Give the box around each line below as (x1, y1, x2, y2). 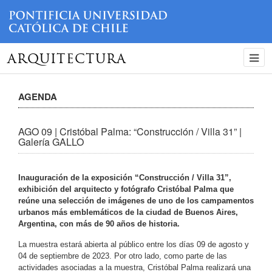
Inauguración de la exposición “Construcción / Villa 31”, (18, 172, 231, 182)
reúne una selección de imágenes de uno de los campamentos (18, 195, 254, 205)
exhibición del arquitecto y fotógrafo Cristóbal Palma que (18, 184, 234, 194)
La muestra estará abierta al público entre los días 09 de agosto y (18, 239, 249, 249)
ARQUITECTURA (7, 53, 126, 66)
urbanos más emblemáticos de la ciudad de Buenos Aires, (18, 207, 238, 217)
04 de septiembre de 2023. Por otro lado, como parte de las (18, 251, 227, 260)
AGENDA (18, 89, 57, 103)
